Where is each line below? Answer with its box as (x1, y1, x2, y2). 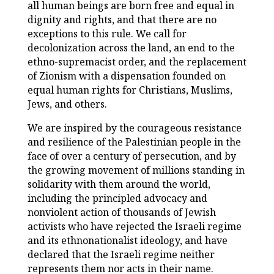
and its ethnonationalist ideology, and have (27, 234, 228, 248)
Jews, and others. (27, 97, 107, 111)
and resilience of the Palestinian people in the (27, 135, 241, 149)
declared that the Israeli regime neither (27, 248, 215, 262)
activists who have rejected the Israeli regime (27, 220, 242, 234)
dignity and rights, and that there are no (27, 13, 217, 27)
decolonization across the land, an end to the (27, 41, 235, 55)
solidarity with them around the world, (27, 177, 210, 191)
